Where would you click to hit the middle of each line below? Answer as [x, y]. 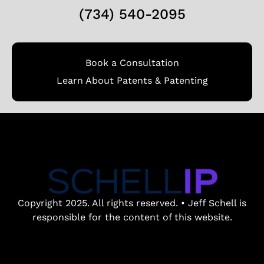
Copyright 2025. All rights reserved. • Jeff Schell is [132, 203]
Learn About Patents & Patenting [132, 80]
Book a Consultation [132, 62]
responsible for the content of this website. [132, 217]
